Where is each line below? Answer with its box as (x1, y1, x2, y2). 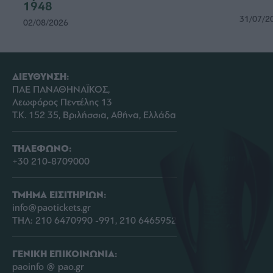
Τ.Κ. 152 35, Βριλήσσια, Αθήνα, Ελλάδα (12, 108, 176, 121)
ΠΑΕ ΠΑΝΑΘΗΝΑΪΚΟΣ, (12, 83, 110, 96)
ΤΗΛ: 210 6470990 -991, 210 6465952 (12, 214, 177, 227)
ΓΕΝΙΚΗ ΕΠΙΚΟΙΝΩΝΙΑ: (12, 247, 118, 261)
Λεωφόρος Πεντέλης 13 (12, 96, 112, 108)
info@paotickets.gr (12, 201, 91, 214)
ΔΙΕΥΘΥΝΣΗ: (12, 70, 69, 83)
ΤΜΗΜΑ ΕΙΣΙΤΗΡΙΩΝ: (12, 188, 107, 202)
